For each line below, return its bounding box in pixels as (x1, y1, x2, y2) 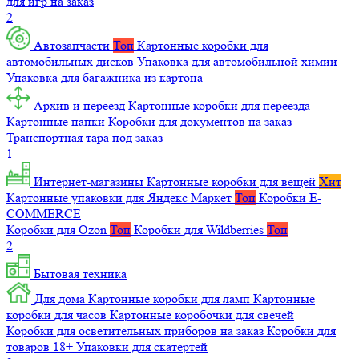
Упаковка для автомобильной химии (137, 54, 337, 70)
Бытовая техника (30, 266, 127, 282)
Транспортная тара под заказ (6, 130, 163, 146)
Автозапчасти (30, 38, 113, 54)
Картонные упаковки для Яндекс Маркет (6, 190, 235, 206)
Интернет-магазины (30, 174, 147, 190)
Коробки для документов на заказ (108, 114, 292, 130)
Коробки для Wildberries (134, 222, 267, 238)
